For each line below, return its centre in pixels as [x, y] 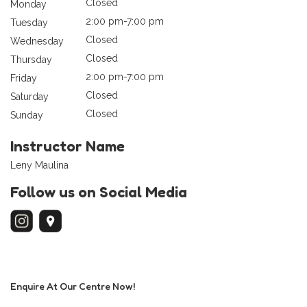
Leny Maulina [39, 165]
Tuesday [29, 23]
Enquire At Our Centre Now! [73, 286]
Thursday [31, 60]
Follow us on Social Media [99, 192]
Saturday [29, 97]
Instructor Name [67, 146]
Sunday [27, 115]
